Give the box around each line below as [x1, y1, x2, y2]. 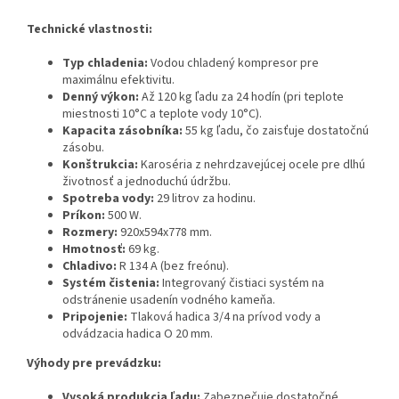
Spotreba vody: [62, 189, 154, 208]
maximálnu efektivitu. [62, 70, 175, 89]
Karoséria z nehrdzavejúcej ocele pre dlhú [138, 155, 365, 174]
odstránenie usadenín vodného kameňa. [62, 290, 275, 309]
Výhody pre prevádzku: [27, 354, 161, 372]
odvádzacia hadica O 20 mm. [62, 324, 213, 343]
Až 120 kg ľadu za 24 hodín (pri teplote [139, 87, 344, 106]
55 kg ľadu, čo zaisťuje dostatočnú [183, 121, 369, 140]
